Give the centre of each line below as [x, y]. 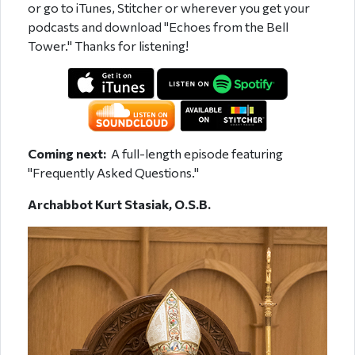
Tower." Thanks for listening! [108, 45]
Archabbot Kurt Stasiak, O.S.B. [119, 204]
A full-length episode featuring [196, 153]
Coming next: [68, 153]
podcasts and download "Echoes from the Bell [158, 26]
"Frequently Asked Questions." [113, 172]
